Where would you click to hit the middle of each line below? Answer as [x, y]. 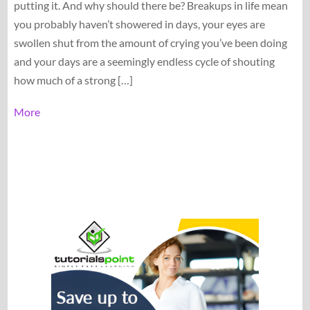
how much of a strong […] [73, 80]
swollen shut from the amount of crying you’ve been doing [150, 42]
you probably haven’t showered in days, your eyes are [139, 24]
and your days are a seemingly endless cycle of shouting [144, 61]
